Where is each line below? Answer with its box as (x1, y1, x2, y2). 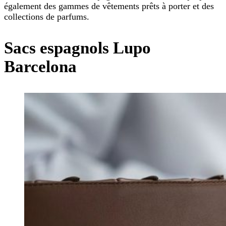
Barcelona (4, 58, 77, 76)
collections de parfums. (4, 12, 89, 22)
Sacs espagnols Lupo (4, 39, 151, 58)
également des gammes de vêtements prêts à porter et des (4, 1, 214, 12)
